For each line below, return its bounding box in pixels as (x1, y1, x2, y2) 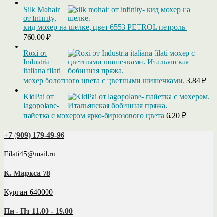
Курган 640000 (4, 188, 53, 196)
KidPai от (23, 92, 54, 101)
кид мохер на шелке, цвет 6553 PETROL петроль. (23, 22, 187, 31)
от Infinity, (23, 14, 56, 22)
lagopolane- (23, 101, 59, 109)
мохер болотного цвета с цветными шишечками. (23, 76, 185, 85)
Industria (23, 57, 50, 66)
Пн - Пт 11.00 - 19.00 (4, 207, 73, 216)
